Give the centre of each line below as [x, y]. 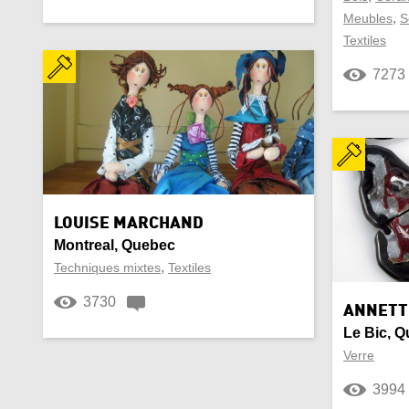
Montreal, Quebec [115, 245]
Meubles [368, 18]
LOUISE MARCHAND [129, 224]
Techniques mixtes [107, 267]
